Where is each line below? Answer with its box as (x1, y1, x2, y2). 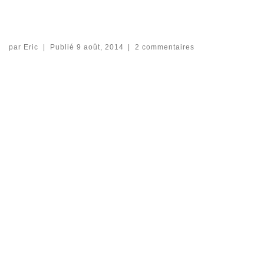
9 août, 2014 (76, 43, 124, 52)
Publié (49, 43, 77, 52)
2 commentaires (135, 43, 195, 52)
